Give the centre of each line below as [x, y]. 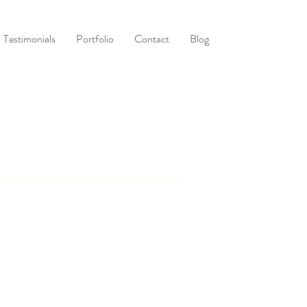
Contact [152, 39]
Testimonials [29, 39]
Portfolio [95, 39]
